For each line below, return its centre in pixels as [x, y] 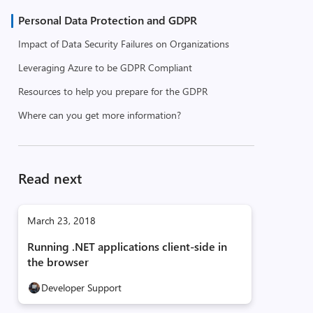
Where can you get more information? [99, 115]
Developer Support [81, 287]
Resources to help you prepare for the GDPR [112, 91]
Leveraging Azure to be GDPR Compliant [105, 67]
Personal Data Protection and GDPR [107, 20]
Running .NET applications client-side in [127, 246]
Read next [50, 178]
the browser [58, 262]
